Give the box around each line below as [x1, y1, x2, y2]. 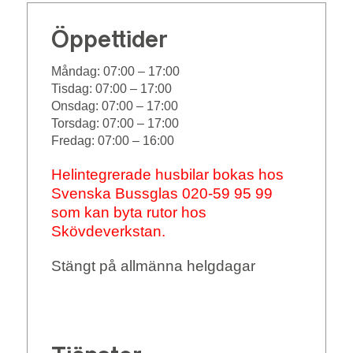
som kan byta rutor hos [50, 204, 206, 221]
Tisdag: [50, 82, 95, 96]
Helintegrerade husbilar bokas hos [50, 166, 284, 184]
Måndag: [50, 65, 103, 79]
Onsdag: [50, 99, 102, 113]
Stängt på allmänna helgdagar [50, 258, 255, 275]
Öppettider [50, 29, 168, 53]
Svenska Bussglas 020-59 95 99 [50, 185, 273, 203]
